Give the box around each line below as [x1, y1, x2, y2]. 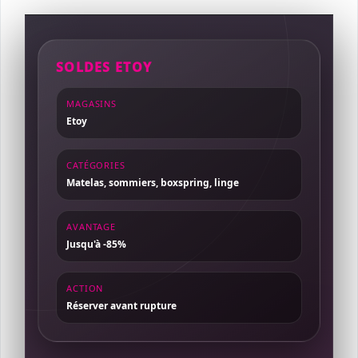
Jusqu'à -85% [66, 237, 126, 251]
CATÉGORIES [66, 159, 125, 171]
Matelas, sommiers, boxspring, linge [66, 176, 239, 189]
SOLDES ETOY [56, 58, 153, 76]
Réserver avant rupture [66, 299, 177, 312]
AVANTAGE [66, 221, 117, 233]
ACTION [66, 282, 104, 294]
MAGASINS [66, 97, 117, 109]
